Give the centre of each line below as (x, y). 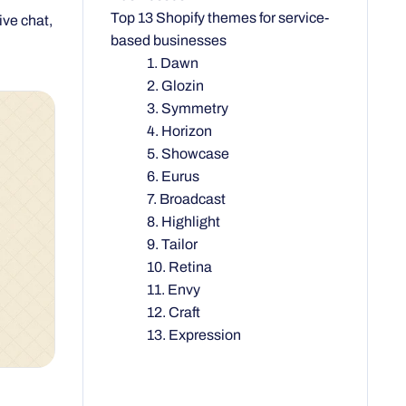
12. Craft (174, 312)
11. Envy (174, 289)
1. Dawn (173, 63)
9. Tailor (172, 244)
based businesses (169, 40)
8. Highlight (184, 221)
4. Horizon (179, 130)
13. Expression (194, 334)
